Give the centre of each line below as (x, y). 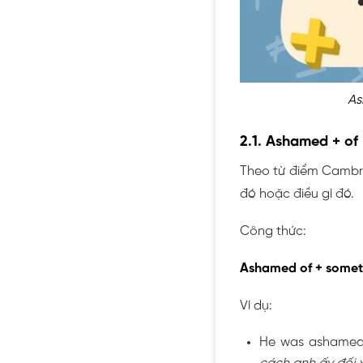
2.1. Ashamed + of (299, 142)
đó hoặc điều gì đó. (297, 194)
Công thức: (273, 231)
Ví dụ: (256, 305)
